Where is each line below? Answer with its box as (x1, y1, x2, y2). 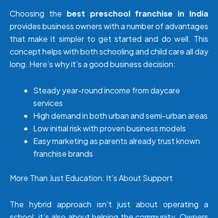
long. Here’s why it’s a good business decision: (10, 59, 176, 70)
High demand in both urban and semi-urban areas (33, 110, 208, 121)
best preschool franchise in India (66, 8, 209, 19)
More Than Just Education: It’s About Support (10, 173, 173, 183)
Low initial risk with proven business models (33, 123, 186, 134)
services (33, 98, 63, 109)
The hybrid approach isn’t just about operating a (10, 199, 208, 210)
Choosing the (10, 8, 67, 19)
